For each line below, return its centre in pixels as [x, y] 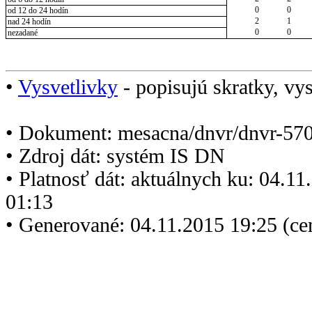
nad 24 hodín [29, 22]
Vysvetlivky [68, 87]
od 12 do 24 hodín [38, 11]
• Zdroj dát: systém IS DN [115, 156]
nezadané [22, 33]
